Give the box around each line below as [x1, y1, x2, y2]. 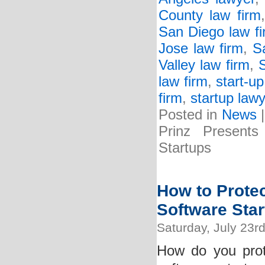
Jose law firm [159, 41, 243, 56]
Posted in [159, 107, 222, 122]
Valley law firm [159, 57, 250, 73]
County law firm [159, 8, 261, 23]
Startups [159, 140, 211, 156]
